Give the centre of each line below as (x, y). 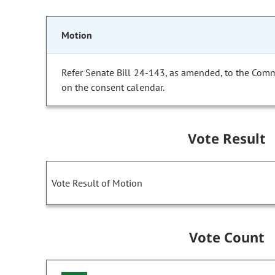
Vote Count (227, 237)
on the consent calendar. (113, 87)
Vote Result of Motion (97, 183)
